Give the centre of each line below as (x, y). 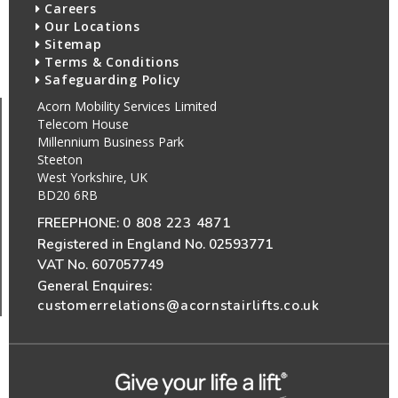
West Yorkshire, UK (92, 178)
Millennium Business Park (111, 142)
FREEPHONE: (78, 223)
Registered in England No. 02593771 (155, 243)
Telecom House (83, 124)
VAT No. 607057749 (100, 265)
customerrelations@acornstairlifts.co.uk (179, 305)
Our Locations (90, 27)
